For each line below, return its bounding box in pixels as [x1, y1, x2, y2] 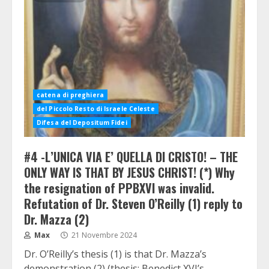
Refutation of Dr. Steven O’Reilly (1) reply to [24, 195, 243, 213]
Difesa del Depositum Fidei [37, 118, 127, 127]
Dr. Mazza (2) [24, 210, 89, 228]
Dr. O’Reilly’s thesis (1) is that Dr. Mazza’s [24, 247, 207, 261]
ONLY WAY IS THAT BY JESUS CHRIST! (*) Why [24, 163, 235, 181]
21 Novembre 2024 [70, 230, 137, 240]
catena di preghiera [37, 91, 104, 99]
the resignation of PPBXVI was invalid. [24, 179, 214, 197]
